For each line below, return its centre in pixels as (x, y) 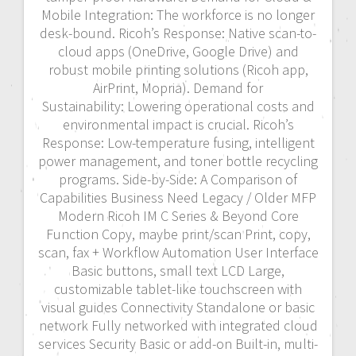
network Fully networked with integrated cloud (178, 326)
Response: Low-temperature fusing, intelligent (178, 143)
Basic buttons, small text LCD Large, (178, 271)
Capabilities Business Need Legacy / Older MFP (178, 198)
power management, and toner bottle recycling (178, 161)
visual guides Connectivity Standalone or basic (178, 308)
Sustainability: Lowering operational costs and (178, 106)
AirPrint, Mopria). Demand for (178, 88)
